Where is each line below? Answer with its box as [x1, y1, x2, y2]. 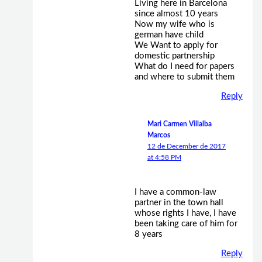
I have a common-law [134, 188, 216, 197]
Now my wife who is [134, 20, 215, 29]
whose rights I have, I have [134, 209, 236, 218]
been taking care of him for [134, 219, 237, 229]
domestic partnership [134, 51, 215, 61]
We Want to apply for [134, 41, 218, 50]
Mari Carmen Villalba [147, 120, 212, 128]
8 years [134, 230, 163, 239]
